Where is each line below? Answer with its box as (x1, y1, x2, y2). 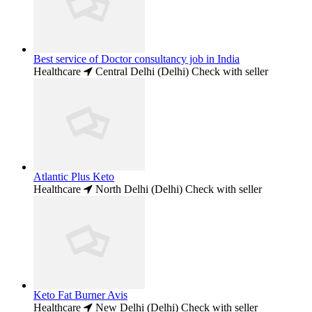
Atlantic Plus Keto (33, 171, 114, 183)
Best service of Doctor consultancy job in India (33, 52, 240, 65)
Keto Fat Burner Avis (33, 288, 127, 301)
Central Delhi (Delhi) (93, 65, 189, 77)
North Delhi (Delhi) (93, 183, 182, 196)
